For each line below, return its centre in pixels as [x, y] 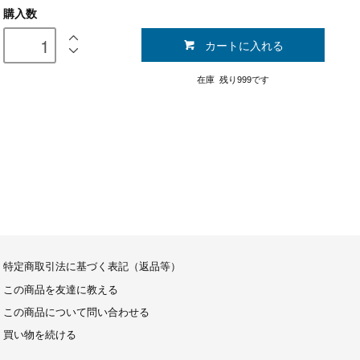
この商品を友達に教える [60, 290]
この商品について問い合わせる [76, 312]
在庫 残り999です [233, 80]
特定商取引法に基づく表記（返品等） [92, 267]
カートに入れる [244, 45]
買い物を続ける [39, 335]
